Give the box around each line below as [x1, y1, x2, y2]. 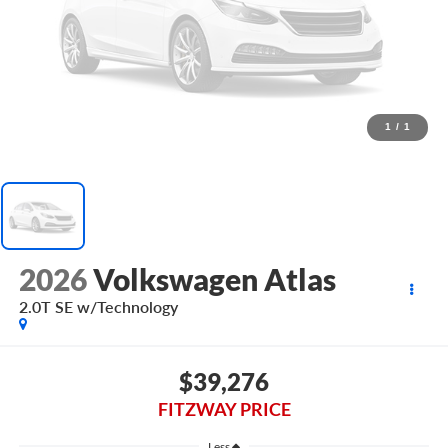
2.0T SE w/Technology [18, 296, 178, 316]
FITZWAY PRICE [157, 398, 291, 421]
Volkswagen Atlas [92, 260, 336, 297]
